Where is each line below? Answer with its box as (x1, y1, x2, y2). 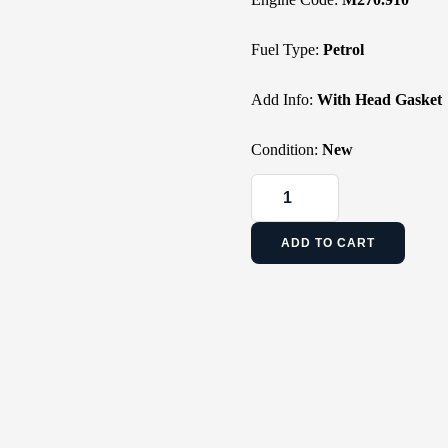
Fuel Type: (250, 41, 319, 58)
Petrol (322, 41, 364, 58)
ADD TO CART (280, 236, 375, 250)
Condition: (250, 141, 318, 158)
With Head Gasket (316, 91, 442, 108)
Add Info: (250, 91, 313, 108)
